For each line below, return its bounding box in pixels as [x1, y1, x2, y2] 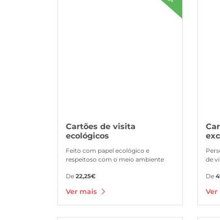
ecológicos [66, 131, 109, 140]
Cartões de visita [66, 121, 136, 131]
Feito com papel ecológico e [66, 146, 149, 154]
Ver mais [66, 187, 99, 196]
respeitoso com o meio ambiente [66, 155, 164, 163]
